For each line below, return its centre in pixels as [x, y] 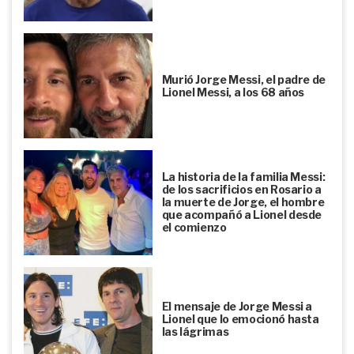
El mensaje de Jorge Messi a [237, 306]
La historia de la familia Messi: [243, 177]
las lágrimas [195, 331]
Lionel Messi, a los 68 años [233, 92]
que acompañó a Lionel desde [242, 215]
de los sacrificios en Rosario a [241, 190]
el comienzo [194, 228]
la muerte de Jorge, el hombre [243, 202]
